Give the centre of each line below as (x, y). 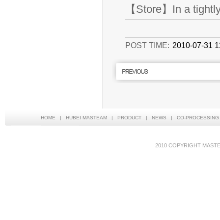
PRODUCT (129, 118)
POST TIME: (147, 45)
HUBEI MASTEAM (86, 118)
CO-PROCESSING (198, 118)
